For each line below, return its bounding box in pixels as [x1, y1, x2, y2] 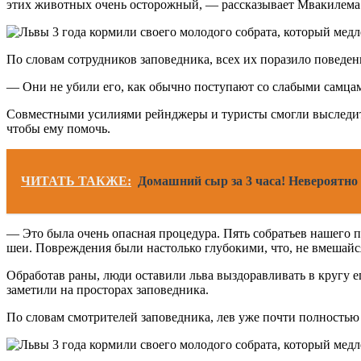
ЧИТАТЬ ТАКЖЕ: [21, 173, 131, 188]
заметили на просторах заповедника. [6, 282, 209, 297]
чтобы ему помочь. [6, 121, 110, 135]
